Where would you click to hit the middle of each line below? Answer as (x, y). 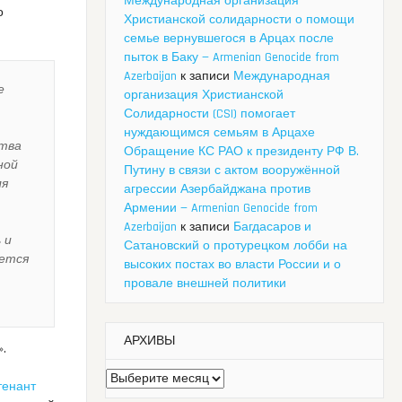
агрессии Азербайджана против (217, 190)
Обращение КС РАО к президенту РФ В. (241, 152)
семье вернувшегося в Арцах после (229, 39)
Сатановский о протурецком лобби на (236, 246)
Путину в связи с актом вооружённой (232, 171)
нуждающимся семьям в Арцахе (219, 133)
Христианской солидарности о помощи (239, 20)
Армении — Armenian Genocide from (221, 209)
